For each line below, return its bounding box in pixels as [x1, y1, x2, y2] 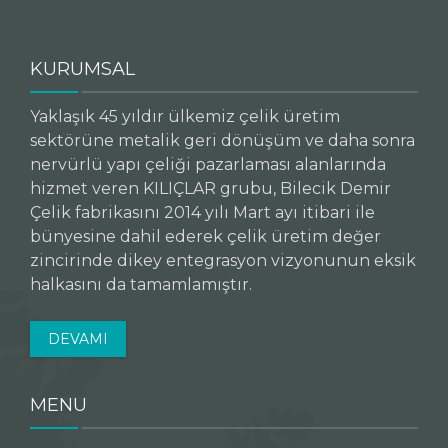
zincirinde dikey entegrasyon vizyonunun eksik [30, 251, 416, 270]
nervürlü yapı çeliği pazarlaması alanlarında [30, 155, 386, 174]
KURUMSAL [30, 58, 135, 80]
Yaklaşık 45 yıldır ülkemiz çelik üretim [30, 107, 340, 126]
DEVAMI [48, 330, 108, 348]
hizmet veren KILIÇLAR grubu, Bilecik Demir [30, 179, 391, 198]
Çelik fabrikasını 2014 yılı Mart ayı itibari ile [30, 203, 375, 222]
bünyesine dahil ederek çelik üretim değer [30, 227, 381, 246]
